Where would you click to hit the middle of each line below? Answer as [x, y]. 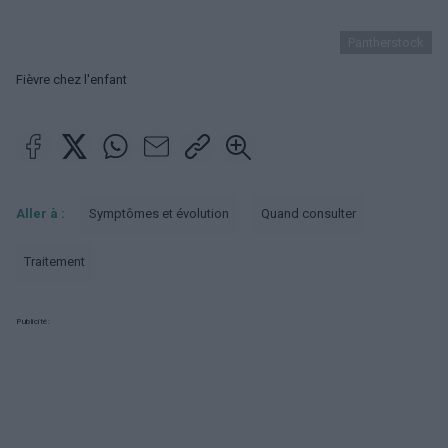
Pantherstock [386, 42]
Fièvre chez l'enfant [71, 79]
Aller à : [40, 213]
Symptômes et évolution [159, 213]
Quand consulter [308, 213]
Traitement [54, 261]
